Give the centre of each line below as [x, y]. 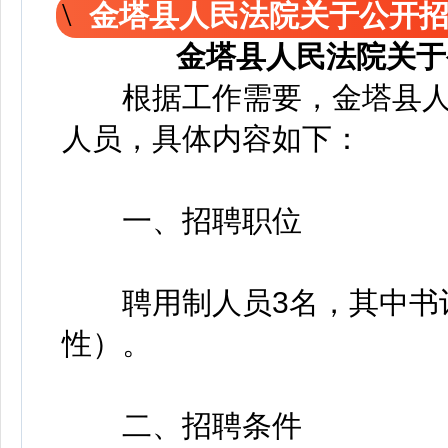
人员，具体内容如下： [212, 138]
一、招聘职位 [182, 220]
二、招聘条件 [182, 425]
